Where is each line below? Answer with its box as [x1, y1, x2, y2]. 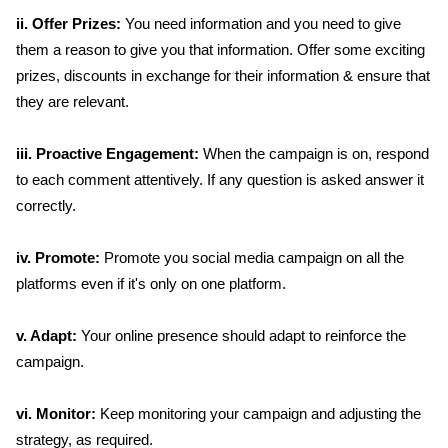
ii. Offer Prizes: [16, 15, 121, 32]
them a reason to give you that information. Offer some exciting [16, 41, 425, 58]
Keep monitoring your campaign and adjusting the [96, 405, 421, 422]
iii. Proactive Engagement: [16, 145, 199, 162]
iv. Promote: [16, 249, 100, 266]
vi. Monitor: [16, 405, 96, 422]
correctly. [16, 197, 76, 214]
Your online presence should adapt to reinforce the [77, 327, 406, 344]
